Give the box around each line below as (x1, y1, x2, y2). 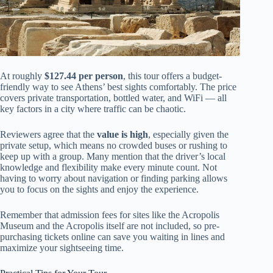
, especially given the (148, 129, 229, 140)
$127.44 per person (44, 70, 123, 81)
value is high (97, 129, 148, 140)
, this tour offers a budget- (123, 70, 222, 81)
